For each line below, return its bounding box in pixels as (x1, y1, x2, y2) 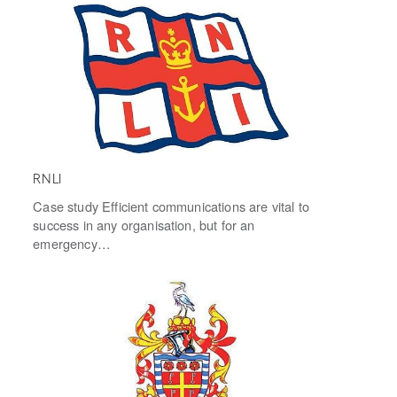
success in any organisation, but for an (33, 215, 255, 235)
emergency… (33, 234, 111, 253)
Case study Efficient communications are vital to (33, 197, 309, 216)
